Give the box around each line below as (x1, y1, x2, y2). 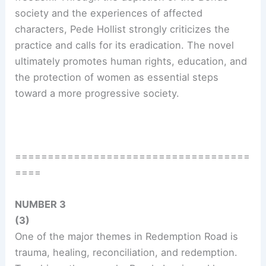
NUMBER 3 (15, 198, 66, 210)
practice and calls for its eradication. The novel (15, 39, 235, 51)
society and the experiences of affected (15, 7, 203, 19)
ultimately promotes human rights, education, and (15, 55, 248, 67)
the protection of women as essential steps (15, 71, 219, 83)
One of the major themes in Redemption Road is (15, 230, 239, 242)
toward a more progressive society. (15, 87, 180, 99)
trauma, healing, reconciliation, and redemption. (15, 246, 238, 258)
